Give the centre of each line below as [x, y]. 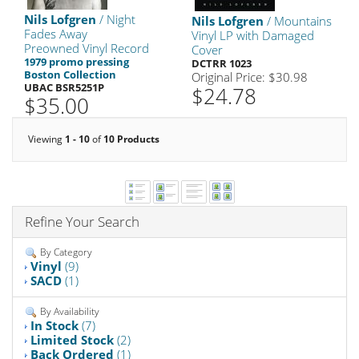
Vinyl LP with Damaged [253, 35]
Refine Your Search [82, 222]
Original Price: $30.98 [250, 77]
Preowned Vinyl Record [87, 48]
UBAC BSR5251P [64, 87]
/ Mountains [298, 21]
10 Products [131, 139]
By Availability [69, 311]
